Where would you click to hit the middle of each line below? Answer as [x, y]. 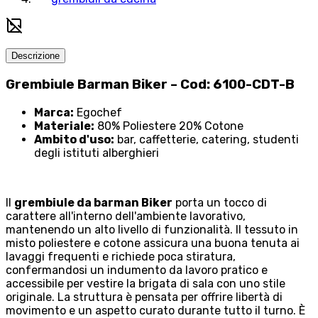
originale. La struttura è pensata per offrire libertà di [144, 297]
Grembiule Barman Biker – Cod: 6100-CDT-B [150, 84]
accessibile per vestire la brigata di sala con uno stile [146, 283]
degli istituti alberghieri [97, 153]
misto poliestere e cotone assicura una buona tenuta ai [153, 243]
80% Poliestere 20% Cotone [169, 126]
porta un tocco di [220, 202]
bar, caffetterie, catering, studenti [207, 139]
